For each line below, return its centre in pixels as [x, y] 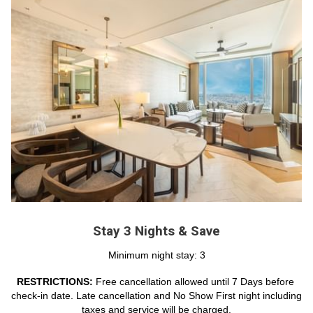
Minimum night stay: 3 [156, 255]
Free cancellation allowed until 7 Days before [195, 282]
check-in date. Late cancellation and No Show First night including [156, 296]
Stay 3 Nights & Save [156, 231]
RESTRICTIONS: [56, 282]
